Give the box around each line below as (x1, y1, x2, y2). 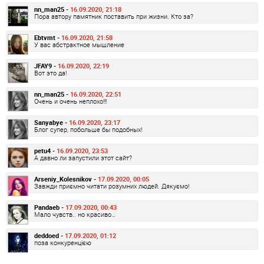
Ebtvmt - (34, 33, 61, 42)
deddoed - (34, 231, 65, 240)
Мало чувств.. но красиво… (34, 210, 115, 219)
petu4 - (34, 146, 57, 156)
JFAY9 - (34, 61, 58, 71)
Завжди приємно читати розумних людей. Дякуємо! (34, 181, 189, 191)
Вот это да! (34, 68, 67, 78)
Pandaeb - (34, 203, 65, 212)
